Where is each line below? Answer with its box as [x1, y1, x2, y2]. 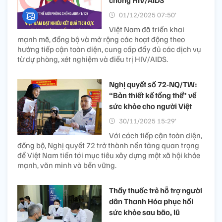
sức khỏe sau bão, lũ [109, 207, 180, 217]
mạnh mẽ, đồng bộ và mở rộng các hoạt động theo [17, 34, 185, 44]
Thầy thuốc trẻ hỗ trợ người [109, 185, 202, 195]
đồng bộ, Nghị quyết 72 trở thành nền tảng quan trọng [17, 140, 199, 150]
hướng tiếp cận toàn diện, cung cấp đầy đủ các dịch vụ [17, 44, 201, 54]
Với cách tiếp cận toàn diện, [109, 130, 202, 140]
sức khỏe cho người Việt [109, 101, 192, 111]
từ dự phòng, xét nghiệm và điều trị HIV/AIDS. [17, 54, 168, 64]
